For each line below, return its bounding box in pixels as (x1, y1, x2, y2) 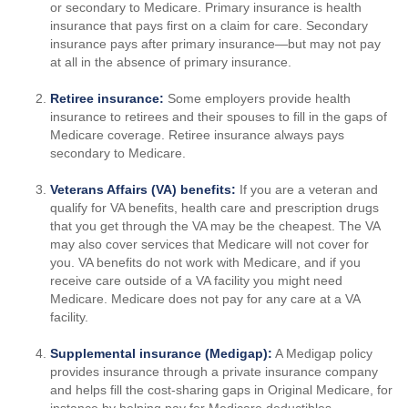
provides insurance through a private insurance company (50, 364, 378, 379)
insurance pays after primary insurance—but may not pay (50, 36, 381, 51)
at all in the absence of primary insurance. (50, 55, 291, 69)
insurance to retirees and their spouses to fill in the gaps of (50, 109, 387, 124)
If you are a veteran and (236, 182, 378, 197)
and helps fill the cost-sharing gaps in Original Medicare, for (50, 382, 393, 397)
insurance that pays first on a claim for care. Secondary (50, 18, 368, 33)
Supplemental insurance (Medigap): (50, 346, 272, 361)
